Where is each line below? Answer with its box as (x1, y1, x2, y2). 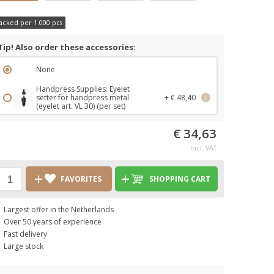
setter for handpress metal (36, 92, 129, 103)
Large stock (4, 241, 43, 251)
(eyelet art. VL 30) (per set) (36, 101, 125, 111)
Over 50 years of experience (4, 217, 102, 227)
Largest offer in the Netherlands (4, 204, 114, 215)
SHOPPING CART (149, 174, 210, 184)
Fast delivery (4, 229, 47, 239)
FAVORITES (61, 174, 102, 184)
